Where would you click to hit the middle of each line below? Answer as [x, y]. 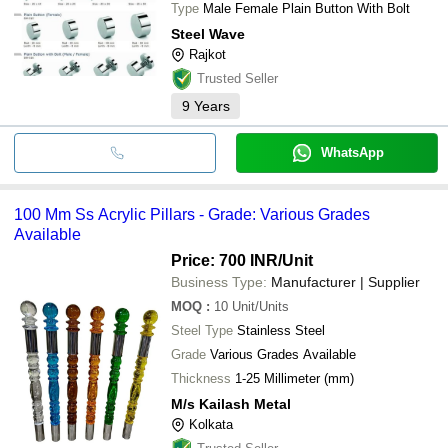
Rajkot [207, 54]
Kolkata [211, 424]
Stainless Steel [281, 330]
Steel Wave [208, 33]
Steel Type [202, 330]
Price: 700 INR [224, 260]
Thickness [201, 378]
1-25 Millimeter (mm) [294, 378]
